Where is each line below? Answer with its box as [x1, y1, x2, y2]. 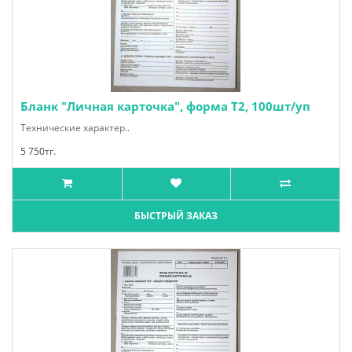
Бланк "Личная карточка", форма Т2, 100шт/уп [20, 98, 310, 114]
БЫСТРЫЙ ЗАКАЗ [134, 209, 218, 222]
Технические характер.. [20, 121, 130, 134]
